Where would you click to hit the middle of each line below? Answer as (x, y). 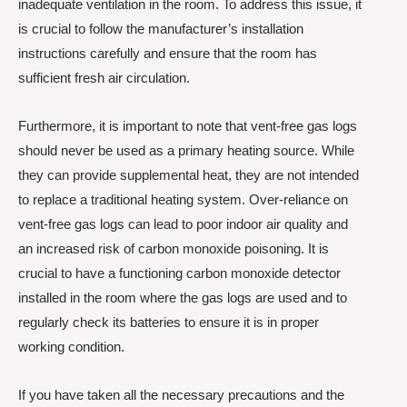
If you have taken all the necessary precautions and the (181, 395)
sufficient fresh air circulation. (104, 77)
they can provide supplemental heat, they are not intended (189, 175)
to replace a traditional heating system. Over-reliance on (183, 199)
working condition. (71, 347)
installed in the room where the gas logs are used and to (183, 298)
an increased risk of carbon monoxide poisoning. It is (174, 248)
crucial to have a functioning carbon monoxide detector (179, 273)
